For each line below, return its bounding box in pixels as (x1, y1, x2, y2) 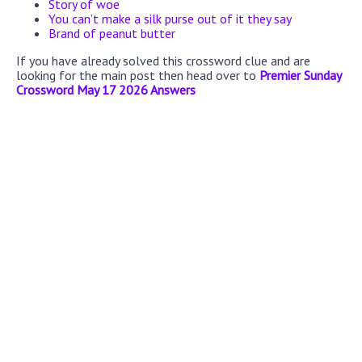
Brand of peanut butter (48, 24, 175, 41)
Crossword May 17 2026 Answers (16, 81, 196, 98)
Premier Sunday (259, 66, 341, 83)
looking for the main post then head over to (16, 66, 259, 83)
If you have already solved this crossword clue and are (16, 52, 310, 69)
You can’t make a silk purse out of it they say (48, 10, 292, 27)
